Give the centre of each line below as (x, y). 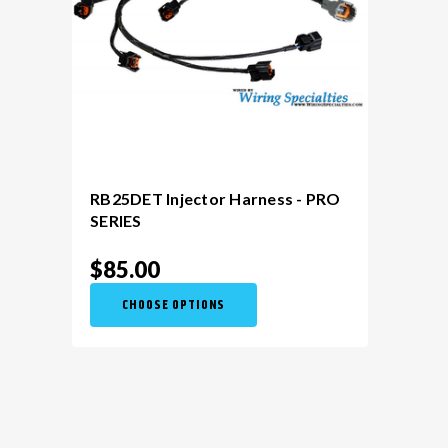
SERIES (116, 220)
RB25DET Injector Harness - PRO (215, 198)
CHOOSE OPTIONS (174, 305)
